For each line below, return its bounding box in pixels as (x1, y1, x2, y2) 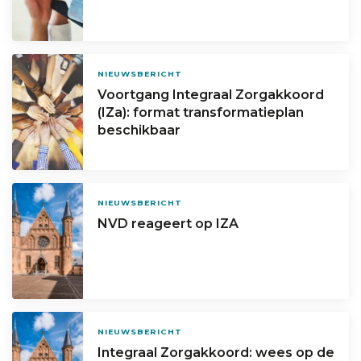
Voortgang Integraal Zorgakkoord (98, 86, 325, 102)
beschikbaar (98, 122, 181, 138)
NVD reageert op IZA (98, 215, 239, 231)
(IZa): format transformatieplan (98, 104, 305, 120)
